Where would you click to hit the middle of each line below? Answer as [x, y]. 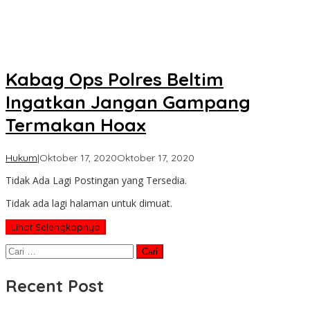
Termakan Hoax [76, 125]
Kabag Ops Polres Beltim [115, 80]
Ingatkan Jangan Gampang [128, 102]
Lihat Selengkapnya [56, 227]
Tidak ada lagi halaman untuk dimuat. [89, 203]
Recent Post [55, 285]
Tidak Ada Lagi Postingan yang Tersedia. [96, 180]
